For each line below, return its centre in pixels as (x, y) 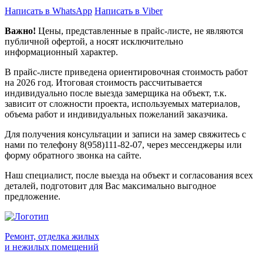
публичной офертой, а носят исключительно (94, 42)
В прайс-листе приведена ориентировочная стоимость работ (126, 72)
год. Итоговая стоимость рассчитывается (119, 83)
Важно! (20, 31)
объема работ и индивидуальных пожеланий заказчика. (116, 114)
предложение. (33, 197)
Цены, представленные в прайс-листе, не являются (139, 31)
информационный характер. (61, 52)
